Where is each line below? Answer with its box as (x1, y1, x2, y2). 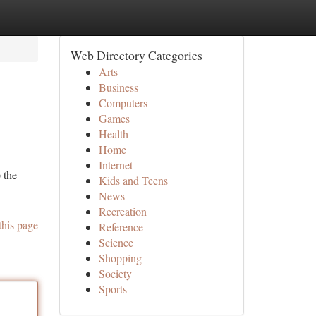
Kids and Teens (98, 173, 168, 188)
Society (98, 266, 132, 281)
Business (98, 80, 138, 95)
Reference (98, 219, 143, 234)
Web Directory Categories (70, 47, 202, 63)
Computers (98, 95, 147, 110)
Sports (98, 281, 127, 296)
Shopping (98, 250, 142, 265)
